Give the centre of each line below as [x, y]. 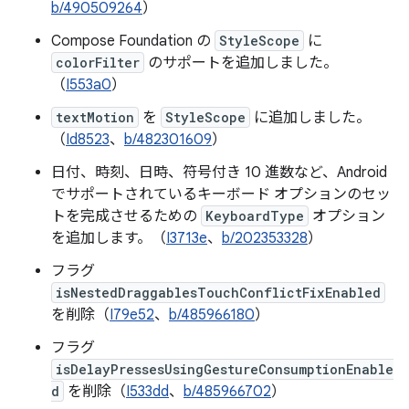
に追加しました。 [310, 118]
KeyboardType [255, 216]
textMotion [95, 117]
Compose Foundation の [133, 41]
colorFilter [98, 63]
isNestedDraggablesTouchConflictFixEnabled [218, 293]
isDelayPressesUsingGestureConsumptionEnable [225, 369]
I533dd [147, 392]
